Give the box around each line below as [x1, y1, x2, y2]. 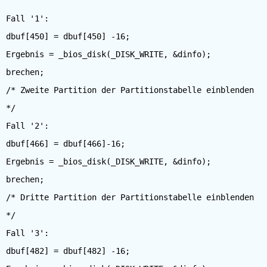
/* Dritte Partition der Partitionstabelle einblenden [6, 193, 254, 202]
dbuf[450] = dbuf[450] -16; [6, 32, 130, 41]
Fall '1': [6, 14, 49, 23]
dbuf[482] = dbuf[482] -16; [6, 246, 130, 256]
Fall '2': [6, 121, 49, 131]
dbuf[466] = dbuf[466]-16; [6, 139, 125, 148]
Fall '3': [6, 228, 49, 238]
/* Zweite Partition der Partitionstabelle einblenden [6, 85, 254, 95]
